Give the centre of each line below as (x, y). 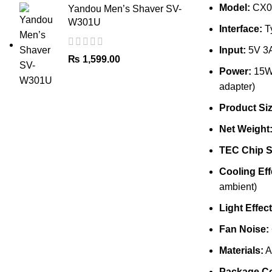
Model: (234, 8)
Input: (232, 50)
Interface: (240, 29)
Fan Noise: (244, 229)
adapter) (237, 87)
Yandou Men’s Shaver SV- (125, 9)
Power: (235, 71)
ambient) (238, 187)
